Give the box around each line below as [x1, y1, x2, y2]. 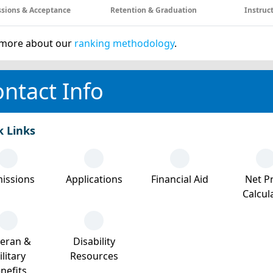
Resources [69, 249, 118, 263]
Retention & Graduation [110, 5, 199, 15]
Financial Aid [151, 172, 209, 186]
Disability [73, 235, 115, 248]
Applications [65, 172, 122, 186]
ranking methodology [74, 37, 174, 50]
